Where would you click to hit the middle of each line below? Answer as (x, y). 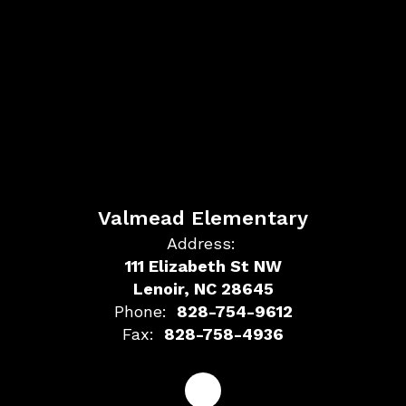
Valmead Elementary (203, 217)
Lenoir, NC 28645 (203, 288)
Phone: (140, 311)
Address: (201, 243)
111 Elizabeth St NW (203, 266)
